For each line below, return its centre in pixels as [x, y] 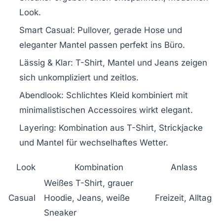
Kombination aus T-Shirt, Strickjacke [129, 128]
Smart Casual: [47, 30]
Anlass [184, 167]
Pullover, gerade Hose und [129, 30]
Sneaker [60, 213]
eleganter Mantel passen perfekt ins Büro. [102, 45]
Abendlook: [41, 95]
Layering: [38, 128]
